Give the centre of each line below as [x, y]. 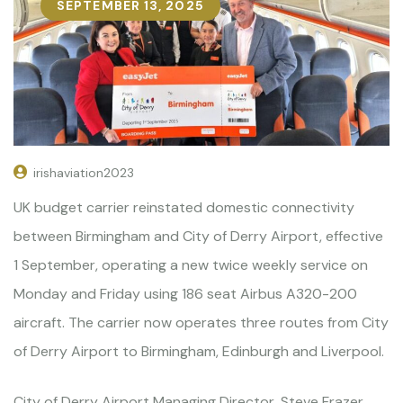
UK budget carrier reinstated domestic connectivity [184, 207]
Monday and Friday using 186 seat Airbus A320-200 [185, 293]
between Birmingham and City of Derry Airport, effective [198, 236]
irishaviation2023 [84, 172]
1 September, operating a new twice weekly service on [191, 264]
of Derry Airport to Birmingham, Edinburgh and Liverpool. [199, 351]
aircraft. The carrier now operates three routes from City [201, 322]
